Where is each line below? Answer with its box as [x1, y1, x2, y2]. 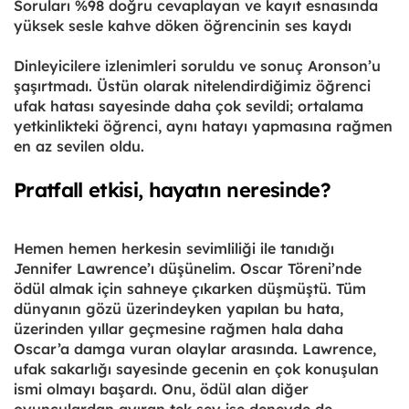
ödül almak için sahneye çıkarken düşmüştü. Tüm [14, 278, 366, 298]
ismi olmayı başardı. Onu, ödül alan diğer [14, 379, 309, 398]
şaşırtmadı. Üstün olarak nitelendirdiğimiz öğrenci [14, 76, 371, 95]
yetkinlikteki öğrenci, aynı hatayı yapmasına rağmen [14, 116, 393, 135]
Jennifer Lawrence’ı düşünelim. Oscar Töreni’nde [14, 258, 362, 278]
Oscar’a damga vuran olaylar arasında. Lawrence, [14, 339, 376, 358]
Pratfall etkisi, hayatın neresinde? [14, 176, 330, 203]
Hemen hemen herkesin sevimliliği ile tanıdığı [14, 238, 334, 257]
